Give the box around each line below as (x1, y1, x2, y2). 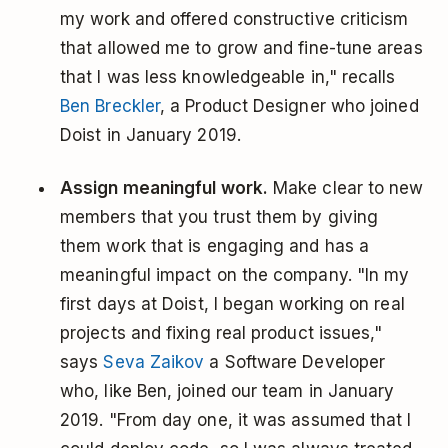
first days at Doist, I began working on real (60, 294, 405, 315)
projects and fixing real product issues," (60, 323, 383, 344)
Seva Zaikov (103, 352, 205, 373)
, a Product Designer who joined (160, 96, 419, 117)
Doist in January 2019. (60, 125, 241, 146)
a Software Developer (204, 352, 386, 373)
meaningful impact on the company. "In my (60, 265, 410, 286)
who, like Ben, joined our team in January (60, 381, 395, 402)
